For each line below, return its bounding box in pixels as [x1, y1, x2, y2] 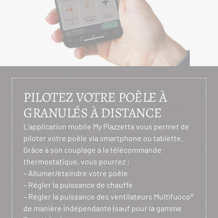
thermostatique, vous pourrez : [23, 157, 129, 166]
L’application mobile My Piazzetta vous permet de [23, 122, 189, 131]
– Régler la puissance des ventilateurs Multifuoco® [23, 192, 194, 201]
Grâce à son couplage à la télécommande [23, 145, 162, 154]
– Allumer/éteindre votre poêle [23, 168, 128, 178]
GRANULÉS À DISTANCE [23, 104, 162, 122]
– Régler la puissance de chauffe [23, 180, 133, 189]
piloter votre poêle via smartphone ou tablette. [23, 133, 183, 143]
